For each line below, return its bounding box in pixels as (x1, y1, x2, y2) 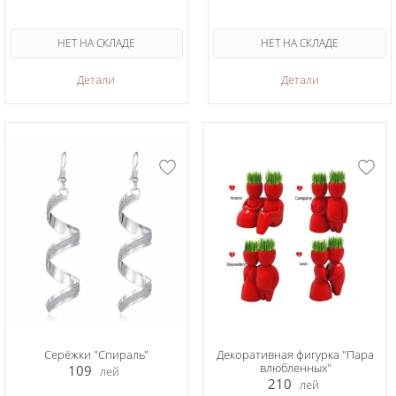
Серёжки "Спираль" (43, 346, 148, 362)
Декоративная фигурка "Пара (217, 346, 375, 362)
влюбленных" (259, 360, 331, 376)
